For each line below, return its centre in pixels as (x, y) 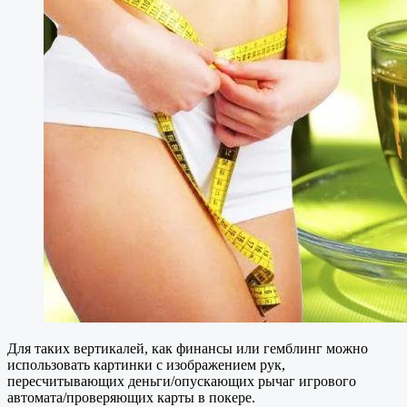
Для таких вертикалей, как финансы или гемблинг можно (188, 348)
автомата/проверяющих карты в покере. (131, 397)
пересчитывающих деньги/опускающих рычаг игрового (182, 381)
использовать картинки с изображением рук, (146, 364)
